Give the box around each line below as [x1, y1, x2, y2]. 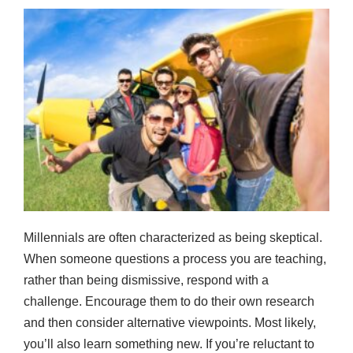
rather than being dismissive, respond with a [24, 273, 269, 288]
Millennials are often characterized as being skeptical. [24, 231, 322, 245]
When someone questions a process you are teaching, [24, 252, 326, 266]
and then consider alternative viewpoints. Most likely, [24, 316, 316, 330]
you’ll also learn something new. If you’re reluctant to [24, 337, 314, 351]
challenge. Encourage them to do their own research [24, 295, 314, 309]
